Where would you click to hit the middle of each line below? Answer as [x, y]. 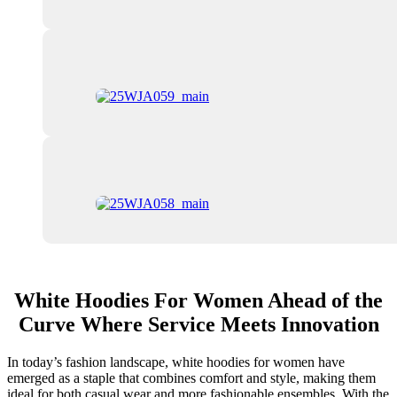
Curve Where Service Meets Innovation [198, 325]
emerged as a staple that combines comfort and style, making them [191, 378]
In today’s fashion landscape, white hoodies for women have [176, 362]
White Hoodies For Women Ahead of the [198, 301]
